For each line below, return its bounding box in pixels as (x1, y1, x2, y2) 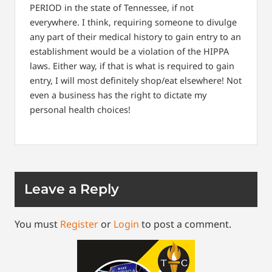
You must (15, 217, 60, 231)
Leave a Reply (24, 180, 119, 197)
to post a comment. (139, 217, 231, 231)
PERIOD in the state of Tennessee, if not (30, 2, 194, 14)
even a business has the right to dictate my (30, 89, 206, 101)
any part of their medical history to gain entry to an (30, 31, 241, 43)
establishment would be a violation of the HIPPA (30, 46, 229, 58)
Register (60, 217, 98, 231)
